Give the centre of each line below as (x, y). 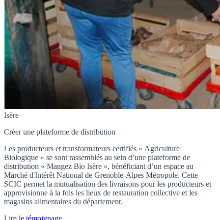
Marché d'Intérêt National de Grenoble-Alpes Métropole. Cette (101, 175)
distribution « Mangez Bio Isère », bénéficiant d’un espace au (99, 166)
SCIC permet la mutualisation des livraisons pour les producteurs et (108, 184)
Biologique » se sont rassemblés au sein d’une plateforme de (97, 158)
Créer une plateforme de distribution (60, 132)
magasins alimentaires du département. (63, 202)
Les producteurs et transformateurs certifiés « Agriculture (92, 149)
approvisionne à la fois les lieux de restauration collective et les (101, 193)
